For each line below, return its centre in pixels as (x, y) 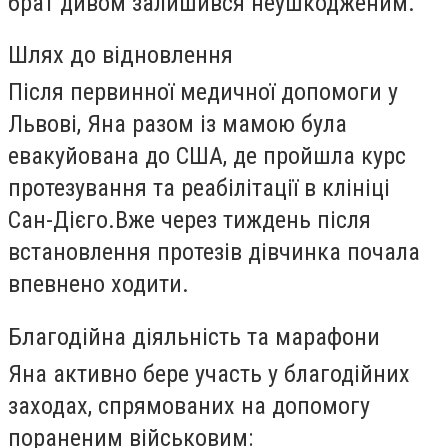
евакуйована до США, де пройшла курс (207, 156)
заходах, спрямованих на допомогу (189, 405)
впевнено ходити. (98, 284)
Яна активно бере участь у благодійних (209, 373)
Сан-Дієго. (61, 220)
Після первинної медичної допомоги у (203, 92)
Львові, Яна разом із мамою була (177, 124)
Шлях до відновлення (120, 55)
